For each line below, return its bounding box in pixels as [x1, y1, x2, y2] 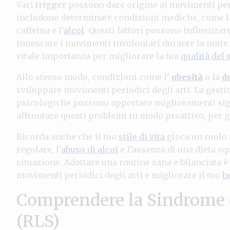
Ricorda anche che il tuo [16, 131, 119, 142]
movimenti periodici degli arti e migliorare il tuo [16, 169, 222, 180]
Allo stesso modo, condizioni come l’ [16, 71, 171, 82]
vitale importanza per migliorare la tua [16, 50, 181, 61]
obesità [171, 71, 203, 82]
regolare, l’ [16, 144, 61, 155]
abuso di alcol [61, 144, 118, 155]
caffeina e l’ [16, 25, 64, 35]
